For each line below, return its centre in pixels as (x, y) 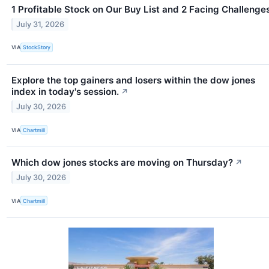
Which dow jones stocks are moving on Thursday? (122, 163)
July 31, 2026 (41, 24)
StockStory (37, 47)
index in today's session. (65, 92)
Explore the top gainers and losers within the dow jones (133, 80)
